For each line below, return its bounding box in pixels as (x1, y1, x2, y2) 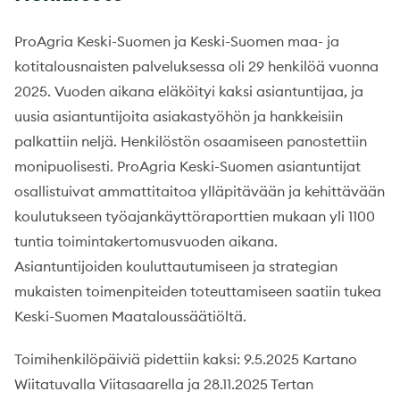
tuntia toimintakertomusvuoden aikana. (14, 231, 278, 250)
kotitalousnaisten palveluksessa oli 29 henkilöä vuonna (14, 56, 379, 75)
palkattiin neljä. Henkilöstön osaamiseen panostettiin (14, 131, 367, 150)
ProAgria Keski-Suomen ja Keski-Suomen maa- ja (14, 31, 339, 50)
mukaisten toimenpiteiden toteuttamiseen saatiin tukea (14, 281, 381, 300)
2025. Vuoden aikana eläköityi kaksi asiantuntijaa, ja (14, 81, 363, 100)
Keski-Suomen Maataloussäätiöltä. (14, 306, 246, 325)
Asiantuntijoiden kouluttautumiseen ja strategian (14, 256, 337, 275)
